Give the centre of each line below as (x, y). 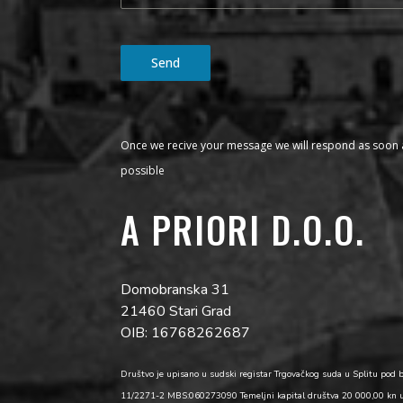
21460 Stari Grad (176, 311)
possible (143, 171)
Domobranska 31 (175, 290)
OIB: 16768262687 (186, 333)
